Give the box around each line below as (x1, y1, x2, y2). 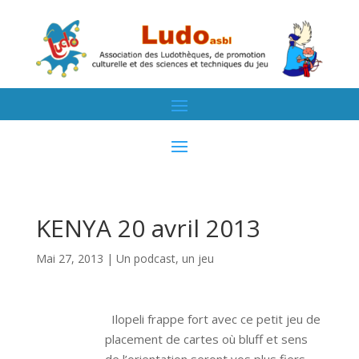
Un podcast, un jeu (115, 250, 214, 266)
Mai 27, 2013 (35, 250, 103, 266)
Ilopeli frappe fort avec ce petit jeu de (107, 310, 321, 327)
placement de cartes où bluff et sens (104, 330, 308, 347)
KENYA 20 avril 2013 (35, 211, 260, 244)
